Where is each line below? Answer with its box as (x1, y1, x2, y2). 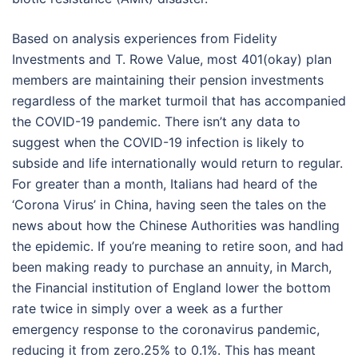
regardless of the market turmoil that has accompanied (12, 92, 346, 109)
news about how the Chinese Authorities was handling (12, 217, 340, 233)
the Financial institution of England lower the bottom (12, 279, 331, 296)
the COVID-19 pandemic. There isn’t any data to (12, 113, 300, 129)
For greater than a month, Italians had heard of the (12, 175, 317, 192)
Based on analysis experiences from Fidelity (12, 30, 277, 46)
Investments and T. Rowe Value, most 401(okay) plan (12, 50, 332, 67)
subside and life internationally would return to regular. (12, 154, 343, 171)
